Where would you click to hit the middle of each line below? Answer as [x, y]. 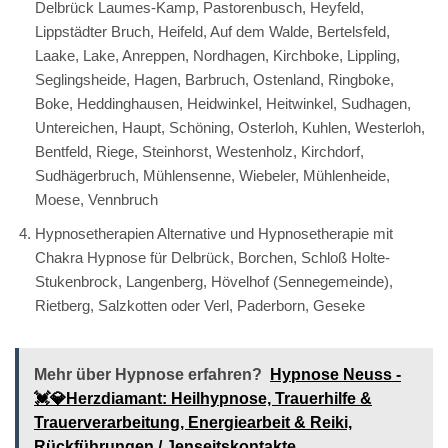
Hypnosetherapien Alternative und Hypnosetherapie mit [214, 233]
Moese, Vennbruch [96, 199]
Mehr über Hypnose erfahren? [148, 374]
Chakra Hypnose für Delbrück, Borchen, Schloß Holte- [212, 257]
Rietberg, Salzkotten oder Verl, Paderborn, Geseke [200, 305]
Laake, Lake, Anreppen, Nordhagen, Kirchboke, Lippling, [217, 55]
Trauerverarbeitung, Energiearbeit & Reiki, [193, 422]
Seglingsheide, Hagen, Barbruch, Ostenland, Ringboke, [214, 79]
